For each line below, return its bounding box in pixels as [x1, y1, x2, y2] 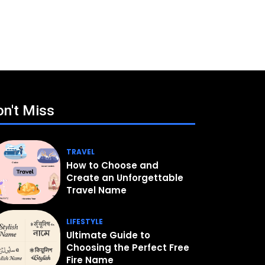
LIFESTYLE [66, 216, 104, 227]
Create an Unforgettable [66, 171, 184, 184]
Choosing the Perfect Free [66, 241, 190, 254]
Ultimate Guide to [66, 228, 151, 241]
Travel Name [66, 183, 127, 196]
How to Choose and [66, 159, 159, 172]
